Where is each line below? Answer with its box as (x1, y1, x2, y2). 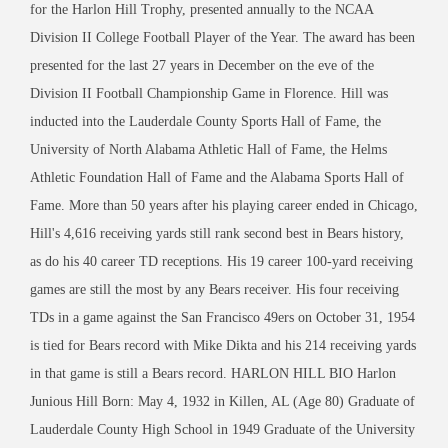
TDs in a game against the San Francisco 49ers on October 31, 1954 (30, 309, 415, 325)
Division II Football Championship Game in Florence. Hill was (30, 85, 388, 101)
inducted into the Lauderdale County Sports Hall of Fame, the (30, 113, 381, 129)
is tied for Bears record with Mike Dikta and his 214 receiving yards (30, 337, 416, 353)
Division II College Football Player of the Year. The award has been (30, 29, 415, 45)
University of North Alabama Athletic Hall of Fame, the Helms (30, 141, 387, 157)
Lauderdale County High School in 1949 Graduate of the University (30, 421, 415, 437)
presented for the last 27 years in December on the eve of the (30, 57, 374, 73)
